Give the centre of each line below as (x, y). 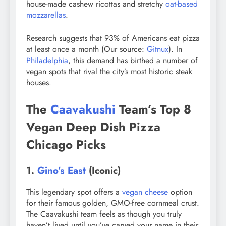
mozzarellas (46, 15)
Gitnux (158, 49)
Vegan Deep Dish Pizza (93, 127)
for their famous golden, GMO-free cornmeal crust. (113, 203)
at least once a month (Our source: (87, 49)
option (180, 192)
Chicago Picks (66, 144)
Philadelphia (47, 60)
